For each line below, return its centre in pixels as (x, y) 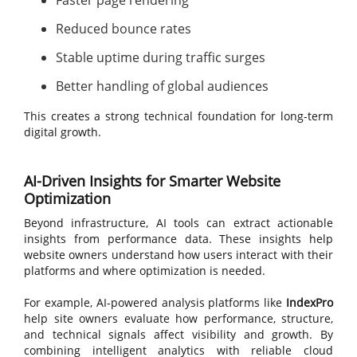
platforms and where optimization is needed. (145, 271)
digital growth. (63, 132)
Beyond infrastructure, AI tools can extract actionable (178, 223)
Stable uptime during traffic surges (161, 57)
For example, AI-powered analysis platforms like (155, 302)
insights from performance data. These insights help (178, 239)
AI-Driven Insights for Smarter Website (152, 181)
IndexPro (310, 302)
